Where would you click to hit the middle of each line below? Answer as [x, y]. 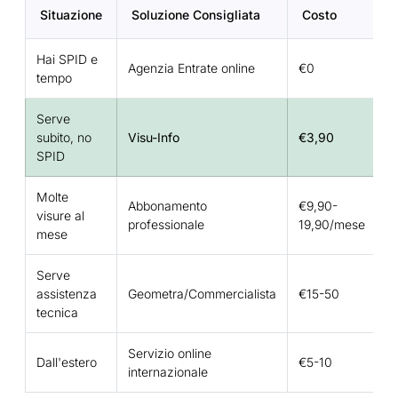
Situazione [71, 15]
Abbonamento [167, 206]
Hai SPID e [67, 60]
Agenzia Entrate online [191, 68]
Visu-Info [154, 138]
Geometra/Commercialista [202, 294]
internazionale [168, 372]
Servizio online [170, 354]
